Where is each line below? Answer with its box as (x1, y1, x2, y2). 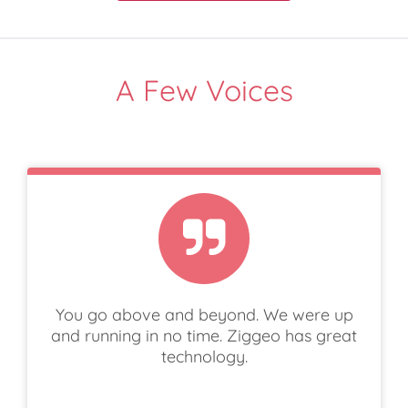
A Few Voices (115, 71, 293, 108)
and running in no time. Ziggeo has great (51, 325, 357, 347)
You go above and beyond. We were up (55, 304, 353, 326)
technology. (160, 346, 248, 368)
